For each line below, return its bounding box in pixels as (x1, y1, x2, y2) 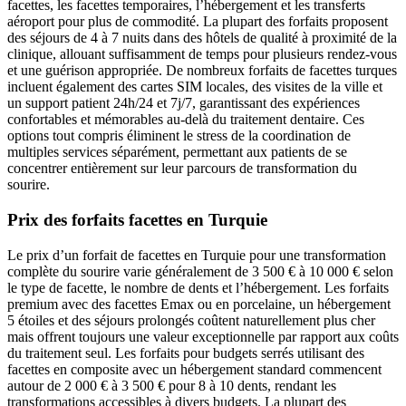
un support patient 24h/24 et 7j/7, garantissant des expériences (7, 95, 360, 111)
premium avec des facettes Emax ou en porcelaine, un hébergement (7, 295, 391, 312)
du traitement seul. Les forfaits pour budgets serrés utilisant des (7, 344, 364, 361)
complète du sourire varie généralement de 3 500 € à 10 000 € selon (7, 263, 393, 279)
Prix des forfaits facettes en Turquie (7, 209, 267, 229)
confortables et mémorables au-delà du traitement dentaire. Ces (7, 111, 364, 128)
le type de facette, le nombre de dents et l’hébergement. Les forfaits (7, 279, 389, 295)
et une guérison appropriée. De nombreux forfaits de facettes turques (7, 63, 397, 79)
